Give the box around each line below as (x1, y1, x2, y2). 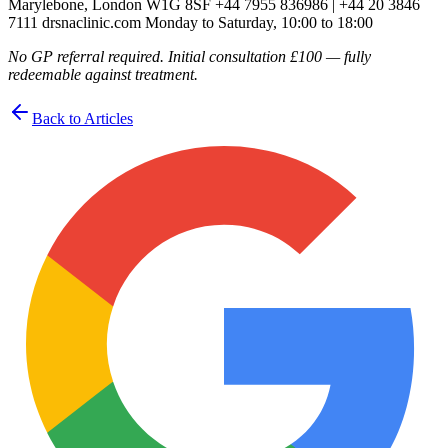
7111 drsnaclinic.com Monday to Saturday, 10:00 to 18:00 (8, 14, 373, 32)
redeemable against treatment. (8, 66, 198, 84)
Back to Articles (32, 110, 133, 128)
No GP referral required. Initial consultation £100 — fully (8, 48, 371, 66)
